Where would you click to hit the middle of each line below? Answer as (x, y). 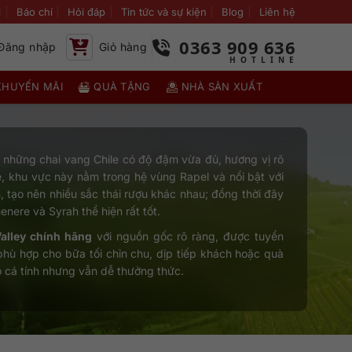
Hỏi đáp (87, 12)
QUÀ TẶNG (122, 86)
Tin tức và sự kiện (163, 12)
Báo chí (34, 12)
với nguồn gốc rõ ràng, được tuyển (187, 236)
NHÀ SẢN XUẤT (222, 86)
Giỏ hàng (123, 47)
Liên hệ (277, 12)
